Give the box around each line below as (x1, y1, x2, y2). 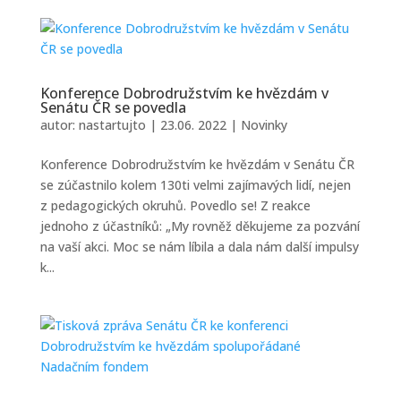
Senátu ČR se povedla (39, 98, 186, 117)
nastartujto (78, 116, 146, 133)
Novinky (240, 116, 287, 133)
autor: (39, 116, 79, 133)
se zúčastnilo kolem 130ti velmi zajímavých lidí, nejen (39, 176, 351, 193)
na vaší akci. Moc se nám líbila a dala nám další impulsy (39, 238, 359, 255)
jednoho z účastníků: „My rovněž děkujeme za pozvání (39, 218, 360, 235)
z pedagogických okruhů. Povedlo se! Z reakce (39, 197, 311, 214)
